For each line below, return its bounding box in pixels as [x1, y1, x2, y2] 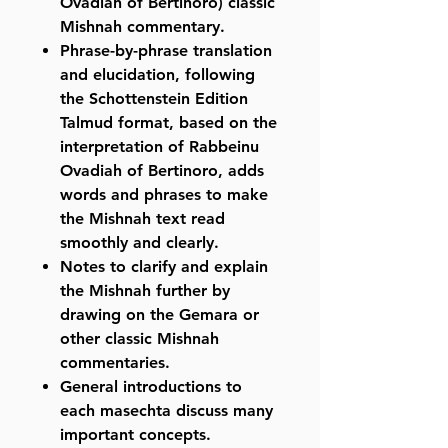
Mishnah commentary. [60, 17, 225, 37]
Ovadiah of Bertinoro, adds [60, 161, 264, 181]
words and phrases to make [60, 185, 268, 205]
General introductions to [60, 377, 242, 397]
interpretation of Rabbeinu [60, 137, 259, 157]
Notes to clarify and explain [60, 257, 268, 277]
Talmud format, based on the [60, 113, 277, 133]
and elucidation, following [60, 65, 255, 85]
